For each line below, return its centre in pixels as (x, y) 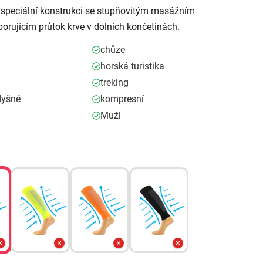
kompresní (122, 99)
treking (114, 82)
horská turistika (132, 66)
